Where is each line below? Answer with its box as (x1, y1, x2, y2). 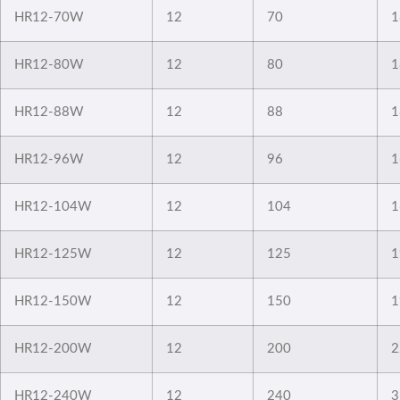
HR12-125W (14, 246, 92, 261)
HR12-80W (14, 57, 84, 71)
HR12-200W (14, 341, 92, 355)
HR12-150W (14, 294, 92, 308)
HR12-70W (14, 10, 84, 24)
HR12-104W (14, 199, 92, 213)
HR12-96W (14, 152, 84, 166)
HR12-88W (14, 104, 84, 119)
